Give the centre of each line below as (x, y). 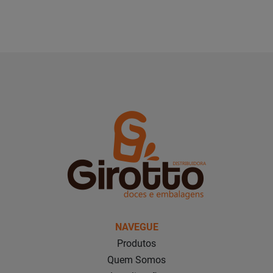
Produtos (136, 243)
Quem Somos (136, 260)
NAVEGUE (136, 227)
